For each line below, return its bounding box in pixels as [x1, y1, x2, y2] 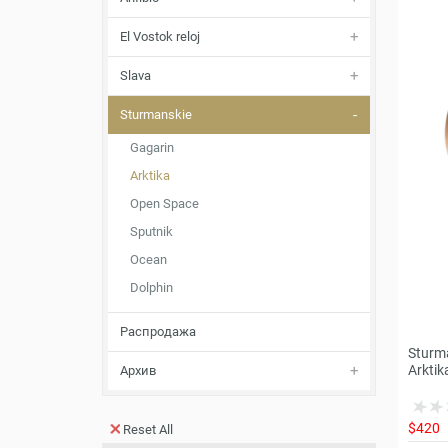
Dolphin [130, 280, 173, 295]
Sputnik [130, 224, 173, 239]
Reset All [123, 422, 173, 437]
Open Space [130, 196, 199, 211]
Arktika [130, 168, 170, 183]
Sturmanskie [120, 107, 192, 122]
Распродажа [120, 324, 196, 339]
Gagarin [130, 140, 174, 155]
